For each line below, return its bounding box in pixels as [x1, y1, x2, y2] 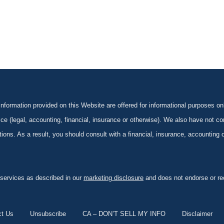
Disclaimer [181, 210, 212, 218]
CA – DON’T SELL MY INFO [82, 210, 165, 218]
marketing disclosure [83, 173, 143, 181]
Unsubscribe [29, 210, 66, 218]
